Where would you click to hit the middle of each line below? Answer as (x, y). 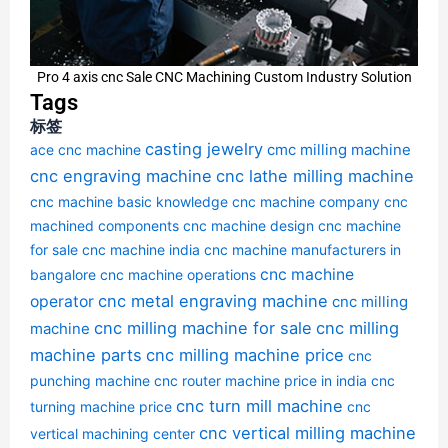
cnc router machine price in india (260, 380)
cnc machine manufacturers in (302, 249)
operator (62, 301)
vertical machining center (112, 433)
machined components (104, 225)
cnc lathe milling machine (315, 175)
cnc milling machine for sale (203, 327)
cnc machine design (248, 225)
